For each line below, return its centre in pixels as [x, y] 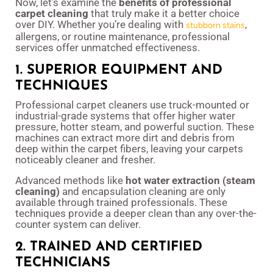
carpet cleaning [52, 14]
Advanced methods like [70, 181]
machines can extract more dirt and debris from [125, 138]
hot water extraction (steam [190, 181]
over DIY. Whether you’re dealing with [101, 25]
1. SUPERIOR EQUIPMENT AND [119, 71]
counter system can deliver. [78, 225]
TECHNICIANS [63, 263]
